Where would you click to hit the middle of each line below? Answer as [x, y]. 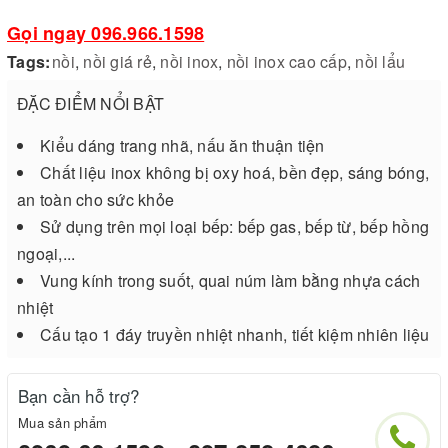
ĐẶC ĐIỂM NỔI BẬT [90, 103]
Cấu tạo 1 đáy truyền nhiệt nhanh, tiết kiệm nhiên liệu [235, 334]
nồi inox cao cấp [286, 61]
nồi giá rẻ [117, 61]
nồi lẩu [380, 61]
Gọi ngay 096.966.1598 [106, 32]
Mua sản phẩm [62, 422]
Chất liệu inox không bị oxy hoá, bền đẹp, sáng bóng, [234, 172]
